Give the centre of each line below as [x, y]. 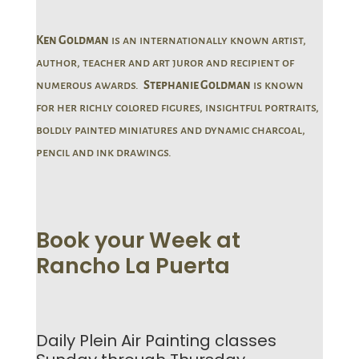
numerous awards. [89, 85]
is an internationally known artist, [207, 40]
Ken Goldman [72, 40]
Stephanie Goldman [197, 85]
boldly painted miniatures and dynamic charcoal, [170, 130]
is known [277, 85]
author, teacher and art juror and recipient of [165, 63]
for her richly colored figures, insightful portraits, [177, 107]
